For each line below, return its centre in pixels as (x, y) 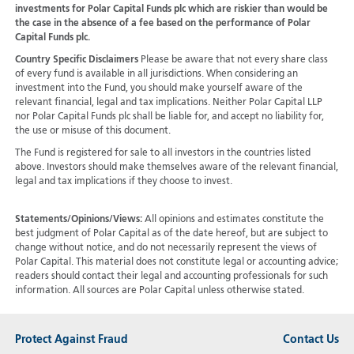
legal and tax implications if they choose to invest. (123, 182)
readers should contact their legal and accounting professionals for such (171, 277)
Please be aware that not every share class (234, 60)
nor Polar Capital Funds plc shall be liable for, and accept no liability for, (169, 117)
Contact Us (311, 339)
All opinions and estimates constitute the (233, 220)
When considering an (252, 75)
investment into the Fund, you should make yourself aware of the (158, 89)
